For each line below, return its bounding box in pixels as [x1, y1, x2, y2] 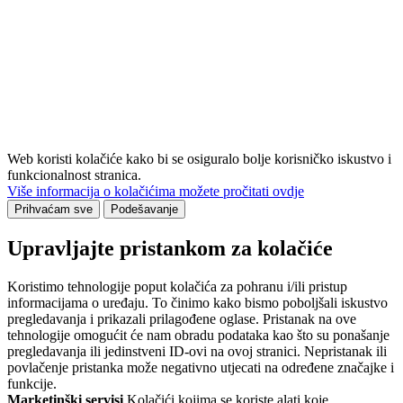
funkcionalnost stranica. [7, 167, 141, 184]
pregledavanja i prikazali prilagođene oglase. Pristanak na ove [7, 311, 356, 327]
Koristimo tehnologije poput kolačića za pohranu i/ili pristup [7, 279, 347, 294]
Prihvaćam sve [14, 202, 93, 217]
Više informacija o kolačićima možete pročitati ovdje [7, 184, 304, 200]
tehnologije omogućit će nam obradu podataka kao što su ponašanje [7, 327, 390, 343]
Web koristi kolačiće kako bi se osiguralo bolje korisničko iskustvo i [7, 151, 391, 167]
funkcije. [7, 376, 57, 391]
